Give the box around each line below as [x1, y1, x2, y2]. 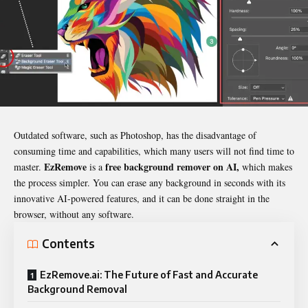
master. [14, 159, 44, 173]
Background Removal [27, 283, 127, 295]
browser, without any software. [14, 207, 134, 221]
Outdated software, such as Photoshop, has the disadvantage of [14, 128, 256, 142]
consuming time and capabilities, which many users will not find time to [14, 144, 294, 157]
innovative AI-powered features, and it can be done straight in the [14, 191, 269, 205]
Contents [42, 236, 95, 252]
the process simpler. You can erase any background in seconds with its [14, 175, 285, 189]
